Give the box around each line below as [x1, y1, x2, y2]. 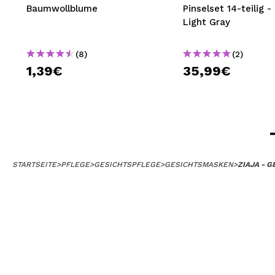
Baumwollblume [26, 2, 98, 14]
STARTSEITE [12, 160, 56, 169]
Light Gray [183, 16, 230, 28]
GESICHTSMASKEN [165, 160, 233, 169]
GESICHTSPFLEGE [94, 160, 160, 169]
